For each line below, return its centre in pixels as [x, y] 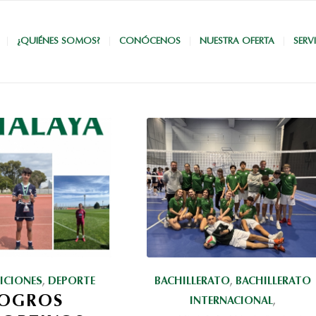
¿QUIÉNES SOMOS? [59, 41]
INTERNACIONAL [232, 301]
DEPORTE [71, 281]
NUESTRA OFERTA [237, 41]
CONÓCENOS [150, 41]
